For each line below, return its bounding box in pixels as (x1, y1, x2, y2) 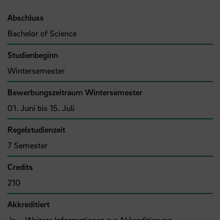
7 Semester (7, 139, 48, 150)
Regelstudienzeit (7, 124, 65, 135)
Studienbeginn (7, 49, 58, 60)
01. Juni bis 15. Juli (7, 102, 75, 113)
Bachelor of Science (7, 27, 77, 38)
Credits (7, 161, 33, 172)
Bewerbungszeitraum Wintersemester (7, 86, 142, 97)
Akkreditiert (7, 198, 50, 209)
